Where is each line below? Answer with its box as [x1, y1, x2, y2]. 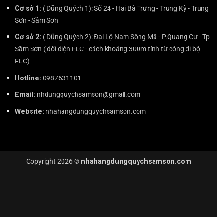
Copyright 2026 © [26, 157, 81, 166]
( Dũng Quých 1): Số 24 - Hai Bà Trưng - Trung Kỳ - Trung [41, 4, 209, 13]
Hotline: [15, 74, 41, 82]
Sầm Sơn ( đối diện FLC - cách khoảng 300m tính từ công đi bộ [15, 45, 200, 54]
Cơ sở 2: [15, 33, 41, 42]
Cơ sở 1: [15, 4, 41, 13]
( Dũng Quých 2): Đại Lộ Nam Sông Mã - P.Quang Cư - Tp [41, 33, 210, 42]
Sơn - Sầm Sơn [15, 16, 58, 25]
